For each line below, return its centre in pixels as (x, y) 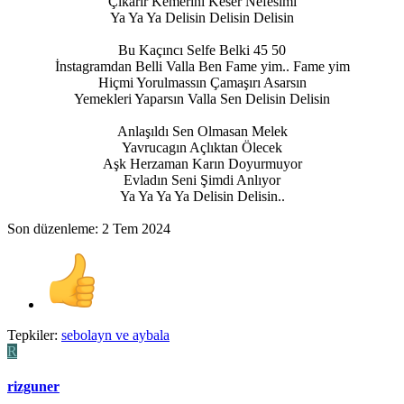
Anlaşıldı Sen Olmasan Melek (202, 131)
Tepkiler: (32, 335)
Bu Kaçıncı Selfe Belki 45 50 (202, 50)
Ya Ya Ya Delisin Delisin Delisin (202, 17)
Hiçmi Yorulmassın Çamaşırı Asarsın (202, 82)
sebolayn (87, 335)
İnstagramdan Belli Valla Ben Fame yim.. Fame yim (202, 66)
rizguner (33, 386)
